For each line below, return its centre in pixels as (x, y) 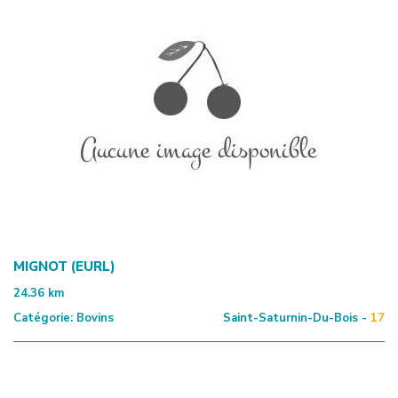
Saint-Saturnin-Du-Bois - (295, 318)
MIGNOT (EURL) (64, 266)
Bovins (93, 318)
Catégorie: (43, 318)
